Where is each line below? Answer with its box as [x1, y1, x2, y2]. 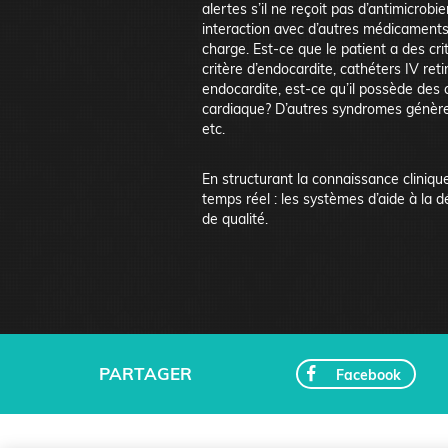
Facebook [335, 365, 401, 384]
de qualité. [202, 209, 268, 228]
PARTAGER [98, 362, 192, 384]
